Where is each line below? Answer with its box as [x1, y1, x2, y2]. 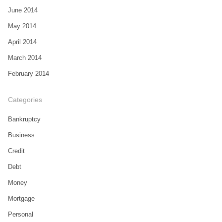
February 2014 [7, 70, 49, 77]
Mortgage [7, 195, 35, 202]
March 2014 [7, 54, 42, 61]
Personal [7, 211, 33, 218]
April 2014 [7, 38, 37, 46]
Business [7, 131, 35, 139]
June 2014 [7, 6, 38, 14]
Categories [7, 96, 42, 104]
